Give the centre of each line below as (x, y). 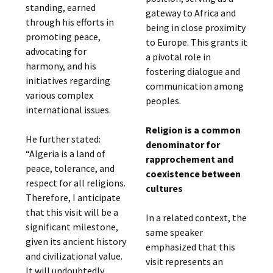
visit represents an (184, 261)
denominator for (183, 144)
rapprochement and (189, 159)
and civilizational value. (74, 256)
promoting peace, (63, 36)
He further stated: (63, 139)
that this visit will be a (72, 212)
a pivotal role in (178, 57)
